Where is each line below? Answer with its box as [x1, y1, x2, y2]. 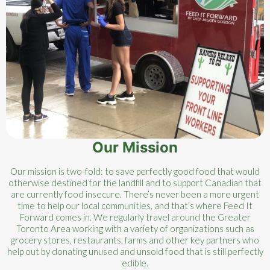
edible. [122, 257, 148, 268]
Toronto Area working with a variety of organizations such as [16, 223, 254, 234]
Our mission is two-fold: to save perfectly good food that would [10, 166, 260, 177]
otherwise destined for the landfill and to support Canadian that [8, 177, 262, 188]
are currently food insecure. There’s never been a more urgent [11, 189, 259, 199]
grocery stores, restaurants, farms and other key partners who [11, 234, 259, 245]
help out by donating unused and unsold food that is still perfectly [7, 246, 263, 257]
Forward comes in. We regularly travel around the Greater [19, 212, 251, 222]
